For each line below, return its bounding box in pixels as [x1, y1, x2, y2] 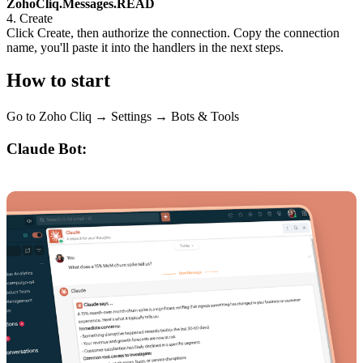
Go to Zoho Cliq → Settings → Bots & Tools [6, 109, 242, 124]
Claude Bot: [6, 139, 87, 157]
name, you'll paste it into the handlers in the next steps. [6, 40, 284, 54]
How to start [6, 70, 110, 92]
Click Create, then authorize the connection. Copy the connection [6, 25, 340, 40]
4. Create [6, 11, 53, 25]
